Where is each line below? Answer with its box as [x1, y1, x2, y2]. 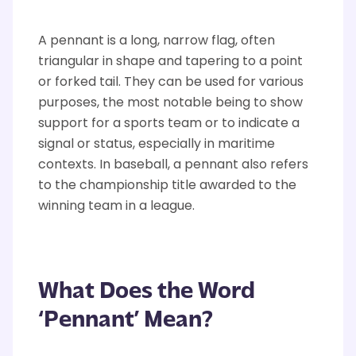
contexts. [38, 154, 99, 176]
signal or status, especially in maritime [38, 133, 275, 155]
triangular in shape [38, 51, 155, 72]
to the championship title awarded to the [38, 175, 296, 196]
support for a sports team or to [38, 113, 238, 134]
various [256, 72, 304, 93]
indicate [238, 113, 288, 134]
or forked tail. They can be [38, 72, 205, 93]
